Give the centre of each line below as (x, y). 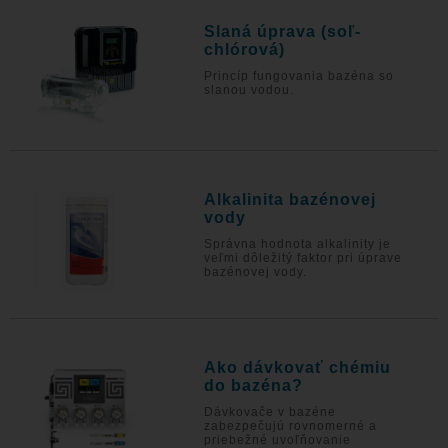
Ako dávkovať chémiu (298, 367)
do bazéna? (254, 385)
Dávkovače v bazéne (270, 412)
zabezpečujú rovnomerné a (291, 426)
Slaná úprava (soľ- (283, 31)
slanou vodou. (249, 90)
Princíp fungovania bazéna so (299, 76)
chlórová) (245, 49)
